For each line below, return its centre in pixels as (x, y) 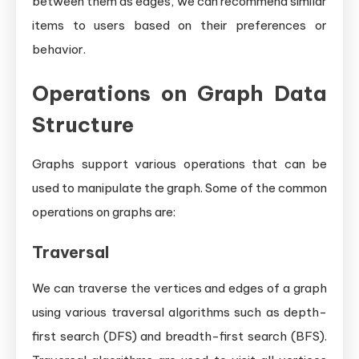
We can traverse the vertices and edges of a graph (179, 288)
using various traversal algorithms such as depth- (179, 312)
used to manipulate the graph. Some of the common (179, 188)
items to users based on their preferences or (179, 25)
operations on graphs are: (104, 212)
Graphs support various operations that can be (179, 163)
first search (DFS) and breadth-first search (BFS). (179, 336)
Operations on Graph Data (179, 93)
